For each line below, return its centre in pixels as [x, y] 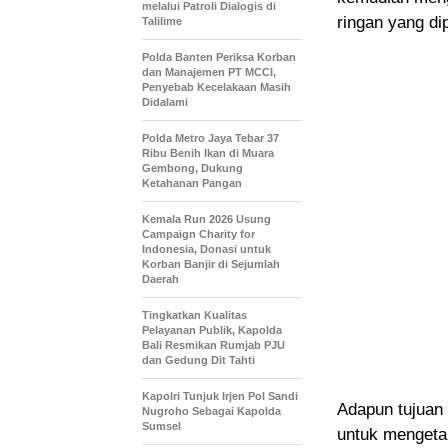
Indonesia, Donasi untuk [206, 249]
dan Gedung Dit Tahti [198, 360]
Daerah [160, 279]
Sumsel [161, 426]
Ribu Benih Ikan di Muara [208, 153]
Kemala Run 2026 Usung [206, 219]
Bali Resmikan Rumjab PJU [213, 345]
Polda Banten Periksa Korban [219, 57]
